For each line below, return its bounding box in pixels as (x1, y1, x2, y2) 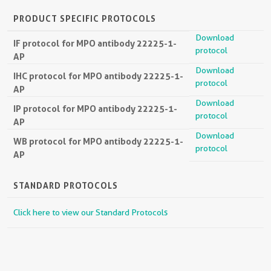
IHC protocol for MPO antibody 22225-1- (13, 70, 183, 82)
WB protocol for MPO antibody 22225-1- (13, 135, 183, 148)
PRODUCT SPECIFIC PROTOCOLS (13, 13, 156, 24)
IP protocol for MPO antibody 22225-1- (13, 103, 177, 115)
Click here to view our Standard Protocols (13, 207, 168, 218)
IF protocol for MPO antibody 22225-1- (13, 38, 177, 50)
